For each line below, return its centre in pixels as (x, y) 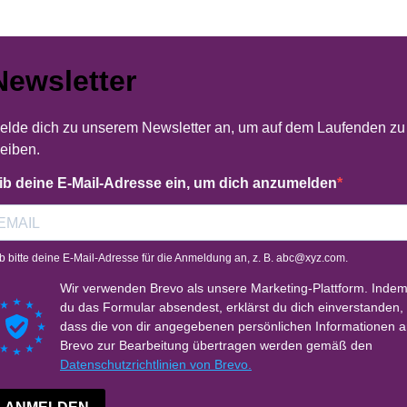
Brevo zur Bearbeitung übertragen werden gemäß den (216, 345)
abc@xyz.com (311, 258)
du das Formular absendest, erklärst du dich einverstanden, (232, 307)
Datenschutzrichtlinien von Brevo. (156, 364)
